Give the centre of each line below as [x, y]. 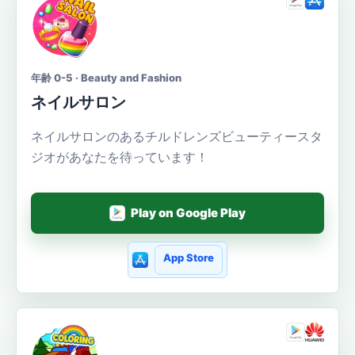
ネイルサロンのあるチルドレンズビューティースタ [177, 136]
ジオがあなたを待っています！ [120, 157]
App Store [188, 257]
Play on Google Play [189, 213]
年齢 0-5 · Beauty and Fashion [106, 77]
